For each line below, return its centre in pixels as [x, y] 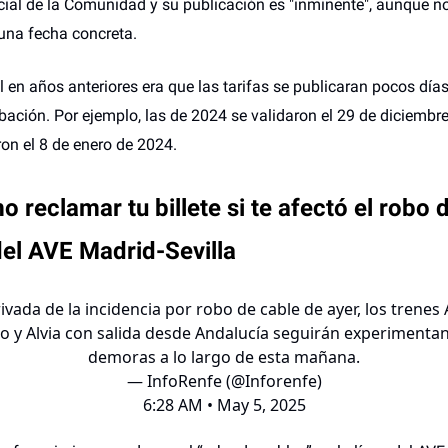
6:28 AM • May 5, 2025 [224, 405]
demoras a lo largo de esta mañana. [224, 357]
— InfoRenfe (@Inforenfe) [224, 381]
